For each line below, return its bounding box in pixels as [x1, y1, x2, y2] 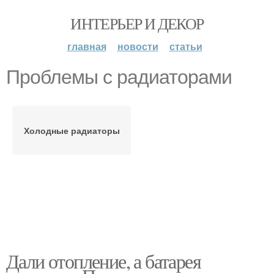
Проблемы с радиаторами [6, 66, 232, 88]
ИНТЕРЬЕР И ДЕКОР [70, 13, 204, 34]
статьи [169, 39, 202, 53]
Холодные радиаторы [23, 124, 120, 136]
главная [67, 39, 106, 53]
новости [117, 39, 158, 53]
